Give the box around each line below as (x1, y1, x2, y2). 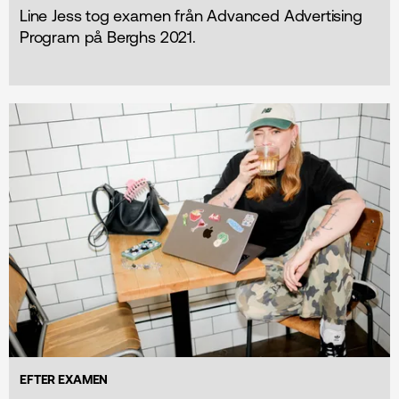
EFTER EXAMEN (20, 372, 109, 387)
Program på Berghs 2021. (20, 27, 196, 46)
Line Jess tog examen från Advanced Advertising (20, 5, 362, 25)
